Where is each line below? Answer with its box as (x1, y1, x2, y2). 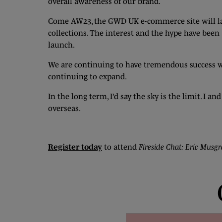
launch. (48, 40, 75, 49)
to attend (104, 142, 139, 151)
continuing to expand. (48, 72, 130, 81)
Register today (48, 142, 102, 151)
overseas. (48, 104, 81, 112)
